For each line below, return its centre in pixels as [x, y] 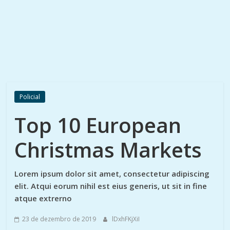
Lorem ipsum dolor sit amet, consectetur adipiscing [112, 174]
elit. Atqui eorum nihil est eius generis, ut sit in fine [111, 186]
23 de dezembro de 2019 [59, 219]
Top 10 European [98, 125]
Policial [30, 97]
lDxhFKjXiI [126, 219]
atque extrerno [43, 198]
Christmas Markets [108, 150]
